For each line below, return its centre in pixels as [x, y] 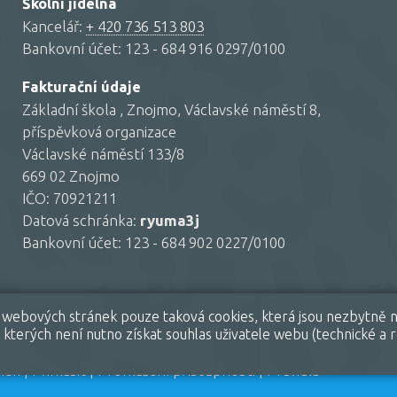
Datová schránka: [81, 221]
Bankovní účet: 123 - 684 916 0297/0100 [154, 48]
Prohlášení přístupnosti [176, 370]
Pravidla [293, 370]
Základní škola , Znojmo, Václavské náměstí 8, [171, 110]
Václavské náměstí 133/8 [103, 154]
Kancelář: [54, 26]
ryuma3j [170, 221]
